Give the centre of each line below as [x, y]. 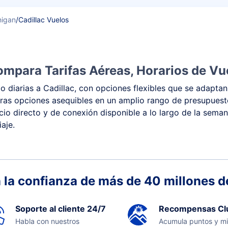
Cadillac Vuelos [44, 20]
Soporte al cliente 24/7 [60, 209]
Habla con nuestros [47, 221]
